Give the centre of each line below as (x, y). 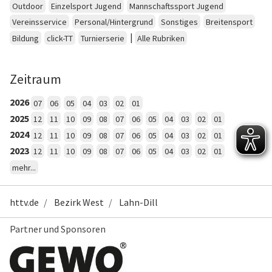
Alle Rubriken (161, 39)
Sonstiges (179, 22)
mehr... (24, 168)
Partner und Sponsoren (58, 229)
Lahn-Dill (138, 202)
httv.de (24, 202)
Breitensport (229, 22)
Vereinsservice (39, 22)
